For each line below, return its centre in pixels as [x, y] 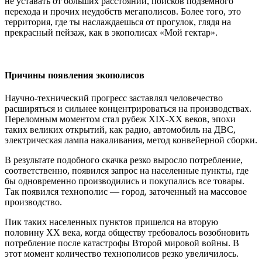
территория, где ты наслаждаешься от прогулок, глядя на [118, 22]
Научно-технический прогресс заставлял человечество [114, 98]
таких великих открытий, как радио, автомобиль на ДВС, [120, 130]
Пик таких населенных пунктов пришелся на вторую [111, 222]
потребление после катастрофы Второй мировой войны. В [122, 243]
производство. [33, 202]
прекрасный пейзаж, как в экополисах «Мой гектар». [111, 32]
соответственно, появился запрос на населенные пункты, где [127, 171]
